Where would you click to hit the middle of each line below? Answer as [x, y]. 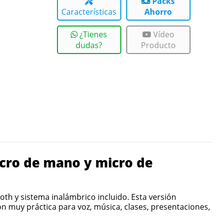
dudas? [89, 45]
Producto [158, 45]
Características [89, 12]
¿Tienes [93, 35]
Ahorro [158, 12]
